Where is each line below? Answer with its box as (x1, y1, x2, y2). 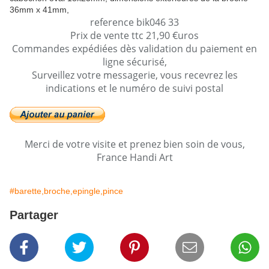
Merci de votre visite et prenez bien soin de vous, (24, 138, 245, 151)
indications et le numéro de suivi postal (46, 82, 223, 95)
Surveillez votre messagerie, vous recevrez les (31, 68, 238, 82)
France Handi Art (96, 151, 173, 165)
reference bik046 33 (90, 16, 179, 29)
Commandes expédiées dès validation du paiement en (12, 42, 257, 56)
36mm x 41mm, (10, 5, 69, 15)
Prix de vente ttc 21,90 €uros (70, 29, 199, 43)
